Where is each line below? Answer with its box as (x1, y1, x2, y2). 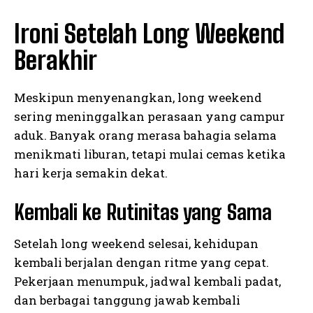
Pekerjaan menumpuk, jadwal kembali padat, (14, 273, 281, 290)
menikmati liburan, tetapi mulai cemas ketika (14, 146, 286, 163)
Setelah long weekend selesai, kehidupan (14, 235, 259, 252)
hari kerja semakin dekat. (14, 165, 168, 182)
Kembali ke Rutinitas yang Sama (14, 199, 272, 225)
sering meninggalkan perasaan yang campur (14, 108, 285, 125)
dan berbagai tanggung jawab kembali (14, 292, 240, 309)
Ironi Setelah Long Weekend (14, 19, 284, 50)
